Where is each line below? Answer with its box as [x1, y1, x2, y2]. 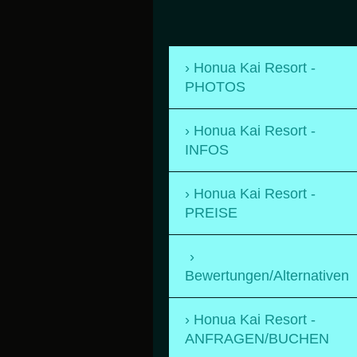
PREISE [185, 204, 237, 221]
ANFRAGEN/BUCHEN [185, 330, 329, 347]
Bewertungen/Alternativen [185, 267, 349, 284]
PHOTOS [185, 78, 245, 95]
